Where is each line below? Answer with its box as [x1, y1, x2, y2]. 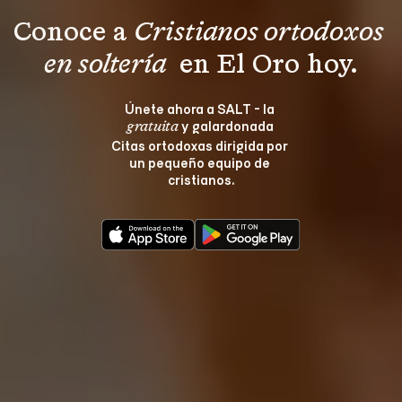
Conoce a [13, 20, 134, 47]
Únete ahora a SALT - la [125, 100, 277, 117]
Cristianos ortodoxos [133, 20, 389, 47]
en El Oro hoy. [172, 52, 358, 79]
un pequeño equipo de [129, 153, 273, 170]
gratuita [126, 120, 179, 135]
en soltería [44, 52, 172, 79]
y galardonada [178, 117, 276, 134]
